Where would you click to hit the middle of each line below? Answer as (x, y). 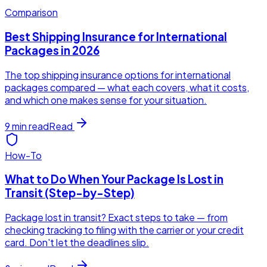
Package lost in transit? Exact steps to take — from (116, 218)
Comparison (31, 13)
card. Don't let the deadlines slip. (77, 243)
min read (30, 126)
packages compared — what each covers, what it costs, (127, 87)
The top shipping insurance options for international (118, 74)
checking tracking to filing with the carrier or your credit (124, 230)
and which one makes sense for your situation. (106, 100)
